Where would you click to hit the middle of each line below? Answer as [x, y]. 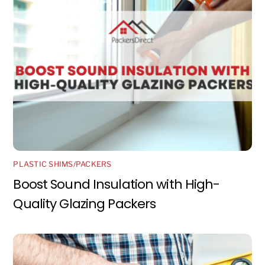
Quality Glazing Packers [85, 203]
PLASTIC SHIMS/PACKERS [62, 164]
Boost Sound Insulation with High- [117, 184]
